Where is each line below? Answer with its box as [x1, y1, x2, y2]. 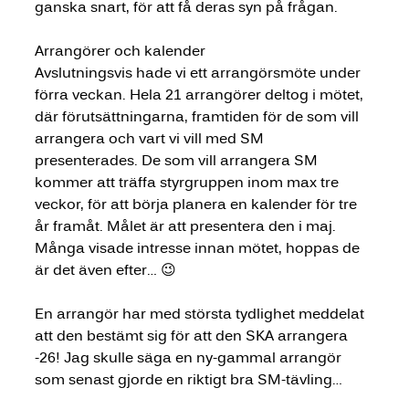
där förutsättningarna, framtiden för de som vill [34, 106, 362, 126]
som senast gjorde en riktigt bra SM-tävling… [34, 369, 342, 389]
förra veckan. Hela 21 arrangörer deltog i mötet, [34, 84, 367, 104]
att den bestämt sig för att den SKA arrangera [34, 325, 351, 345]
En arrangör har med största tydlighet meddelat [34, 303, 368, 323]
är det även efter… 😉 [34, 259, 176, 279]
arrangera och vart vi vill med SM [34, 128, 267, 148]
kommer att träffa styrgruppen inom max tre [34, 172, 342, 192]
